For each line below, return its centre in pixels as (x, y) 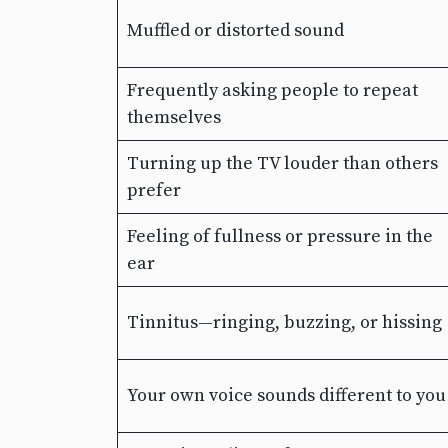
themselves (174, 118)
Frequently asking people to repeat (272, 91)
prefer (154, 191)
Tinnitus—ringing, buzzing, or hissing (284, 323)
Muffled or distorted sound (235, 31)
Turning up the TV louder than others (282, 164)
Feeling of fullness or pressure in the (280, 237)
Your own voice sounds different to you (286, 396)
